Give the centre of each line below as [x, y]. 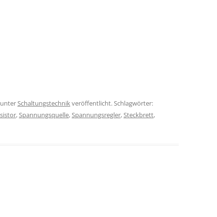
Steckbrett [139, 115]
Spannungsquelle [44, 115]
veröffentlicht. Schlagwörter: [112, 103]
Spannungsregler [96, 115]
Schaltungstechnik [44, 103]
